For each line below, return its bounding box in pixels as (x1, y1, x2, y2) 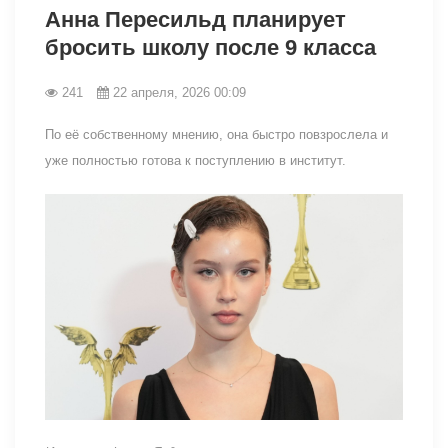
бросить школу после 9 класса (45, 34, 376, 60)
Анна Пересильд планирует (45, 6, 346, 32)
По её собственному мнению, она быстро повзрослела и (45, 126, 388, 142)
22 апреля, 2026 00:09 (113, 84, 246, 100)
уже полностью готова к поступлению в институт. (45, 152, 346, 168)
